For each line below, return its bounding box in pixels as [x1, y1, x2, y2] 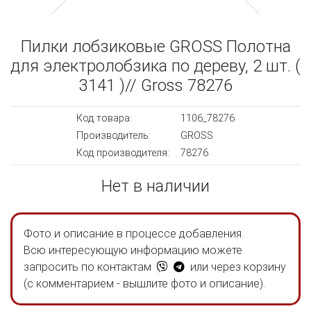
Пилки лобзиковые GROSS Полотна [20, 37, 291, 57]
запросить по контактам [24, 260, 154, 274]
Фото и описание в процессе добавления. [24, 227, 244, 241]
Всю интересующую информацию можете [24, 244, 242, 258]
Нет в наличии [101, 176, 210, 196]
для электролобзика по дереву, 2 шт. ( [10, 56, 301, 76]
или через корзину [190, 260, 286, 274]
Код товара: [76, 112, 132, 125]
